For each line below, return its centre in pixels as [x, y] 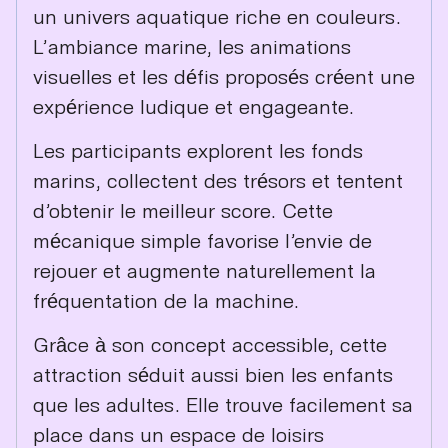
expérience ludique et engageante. [193, 105]
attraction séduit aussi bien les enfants [213, 374]
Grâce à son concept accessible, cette [210, 344]
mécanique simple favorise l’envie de [202, 239]
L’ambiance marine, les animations [192, 45]
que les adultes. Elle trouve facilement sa [223, 404]
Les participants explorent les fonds [198, 149]
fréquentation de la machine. [166, 299]
